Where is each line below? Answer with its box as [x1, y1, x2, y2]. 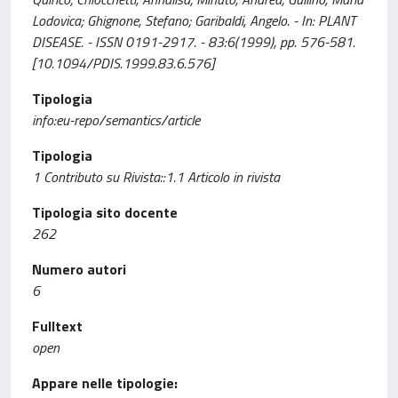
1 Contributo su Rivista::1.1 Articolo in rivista [32, 166, 280, 187]
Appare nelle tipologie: [32, 372, 178, 394]
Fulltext [32, 315, 83, 337]
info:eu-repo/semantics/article [32, 109, 200, 131]
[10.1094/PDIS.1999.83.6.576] [32, 52, 214, 74]
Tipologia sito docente [32, 202, 178, 223]
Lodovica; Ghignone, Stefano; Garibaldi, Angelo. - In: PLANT [32, 10, 356, 31]
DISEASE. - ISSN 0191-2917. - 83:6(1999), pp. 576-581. [32, 31, 355, 52]
